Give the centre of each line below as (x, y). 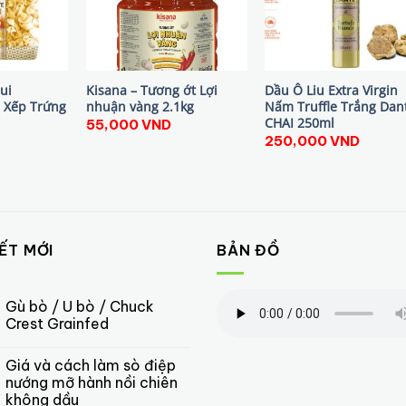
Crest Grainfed (57, 323)
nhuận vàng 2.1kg (140, 106)
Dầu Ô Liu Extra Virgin (332, 90)
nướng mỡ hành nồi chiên (91, 382)
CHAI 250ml (300, 122)
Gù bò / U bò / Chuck (79, 306)
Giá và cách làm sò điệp (90, 365)
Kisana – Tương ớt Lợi (151, 90)
